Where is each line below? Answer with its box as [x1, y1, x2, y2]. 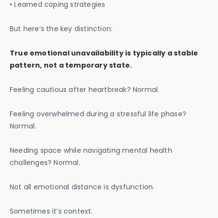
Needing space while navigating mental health [10, 145, 172, 155]
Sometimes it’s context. [10, 206, 93, 216]
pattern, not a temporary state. [10, 60, 132, 70]
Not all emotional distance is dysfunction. [10, 182, 155, 192]
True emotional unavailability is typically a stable [10, 48, 199, 58]
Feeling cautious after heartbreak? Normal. [10, 85, 160, 94]
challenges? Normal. [10, 158, 80, 167]
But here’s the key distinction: [10, 24, 113, 34]
